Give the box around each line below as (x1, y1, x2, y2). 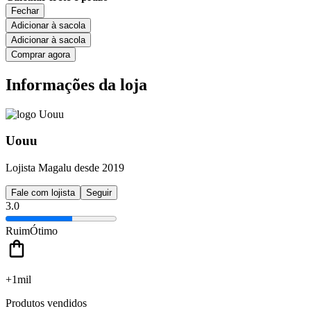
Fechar (11, 5, 39, 16)
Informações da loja (6, 75, 147, 94)
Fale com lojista (11, 187, 75, 198)
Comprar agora (11, 49, 70, 60)
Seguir (86, 187, 112, 198)
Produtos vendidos (6, 296, 87, 309)
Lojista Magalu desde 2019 (6, 161, 124, 174)
